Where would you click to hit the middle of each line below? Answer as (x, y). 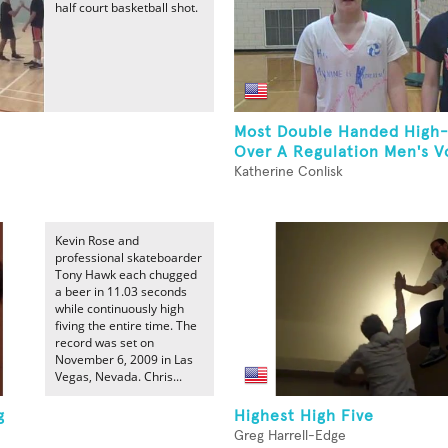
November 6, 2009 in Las (124, 359)
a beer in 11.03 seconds (121, 291)
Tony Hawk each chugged (126, 274)
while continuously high (119, 308)
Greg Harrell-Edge (290, 436)
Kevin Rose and (97, 240)
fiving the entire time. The (126, 325)
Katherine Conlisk (288, 172)
